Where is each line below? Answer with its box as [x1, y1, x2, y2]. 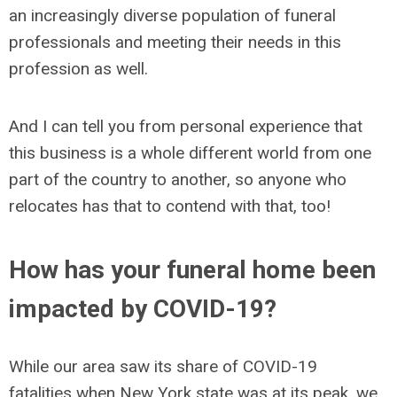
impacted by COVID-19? [9, 294, 276, 323]
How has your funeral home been [9, 255, 376, 284]
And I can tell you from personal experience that [9, 116, 362, 136]
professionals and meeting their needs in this [9, 32, 341, 52]
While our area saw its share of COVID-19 [9, 356, 317, 377]
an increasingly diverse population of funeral [9, 5, 336, 26]
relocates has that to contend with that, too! [9, 196, 331, 216]
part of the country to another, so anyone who [9, 169, 346, 190]
